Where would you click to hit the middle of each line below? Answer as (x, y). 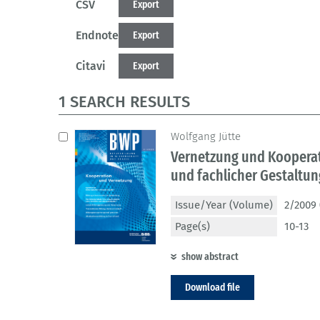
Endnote (97, 36)
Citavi (91, 66)
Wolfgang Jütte (206, 137)
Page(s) (192, 227)
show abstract (210, 257)
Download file (212, 287)
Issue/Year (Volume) (224, 205)
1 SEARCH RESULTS (124, 102)
